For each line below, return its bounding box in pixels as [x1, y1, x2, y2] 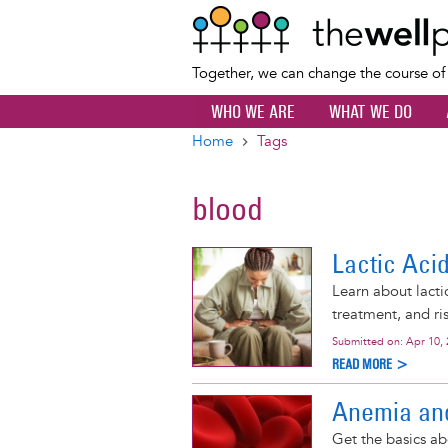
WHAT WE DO [329, 101, 412, 123]
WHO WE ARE [211, 101, 295, 123]
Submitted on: [332, 334, 406, 348]
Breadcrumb [192, 145, 332, 175]
